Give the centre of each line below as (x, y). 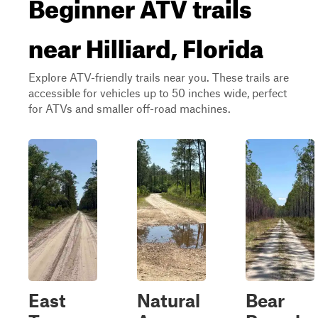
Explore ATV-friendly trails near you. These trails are (159, 77)
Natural (169, 300)
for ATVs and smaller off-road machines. (130, 108)
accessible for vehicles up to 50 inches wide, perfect (158, 93)
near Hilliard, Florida (146, 44)
